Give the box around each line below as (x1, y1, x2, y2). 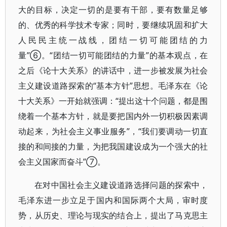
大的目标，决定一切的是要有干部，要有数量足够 (18, 4, 208, 15)
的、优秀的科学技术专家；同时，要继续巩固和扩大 (18, 19, 208, 30)
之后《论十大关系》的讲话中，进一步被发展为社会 (18, 65, 208, 76)
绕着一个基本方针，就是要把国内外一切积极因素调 (18, 110, 208, 122)
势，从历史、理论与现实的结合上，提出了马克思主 (18, 210, 208, 221)
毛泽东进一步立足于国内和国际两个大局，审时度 (18, 195, 208, 206)
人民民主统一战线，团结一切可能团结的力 (18, 34, 208, 46)
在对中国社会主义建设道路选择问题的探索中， (34, 179, 208, 191)
